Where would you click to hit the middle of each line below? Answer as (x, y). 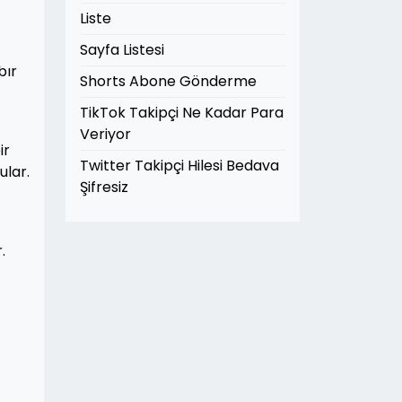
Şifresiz (104, 187)
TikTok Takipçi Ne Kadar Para (182, 113)
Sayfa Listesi (122, 50)
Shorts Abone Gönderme (168, 81)
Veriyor (105, 134)
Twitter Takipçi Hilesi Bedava (179, 166)
